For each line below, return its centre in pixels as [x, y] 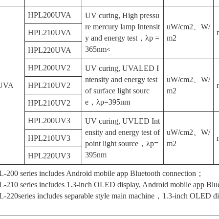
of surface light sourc [118, 91]
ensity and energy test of [123, 132]
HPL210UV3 [49, 138]
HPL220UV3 [49, 156]
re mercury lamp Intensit [123, 27]
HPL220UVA [50, 50]
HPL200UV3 [49, 120]
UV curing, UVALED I [122, 68]
